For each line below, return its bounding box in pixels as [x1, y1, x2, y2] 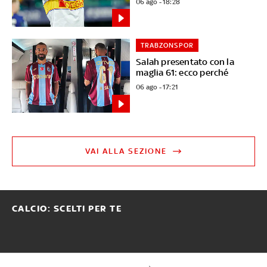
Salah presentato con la [136, 57, 234, 67]
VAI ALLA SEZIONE [85, 147, 167, 156]
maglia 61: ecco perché [136, 67, 229, 78]
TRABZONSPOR [141, 41, 194, 50]
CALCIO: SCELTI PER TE [11, 203, 122, 215]
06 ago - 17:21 [136, 83, 179, 92]
